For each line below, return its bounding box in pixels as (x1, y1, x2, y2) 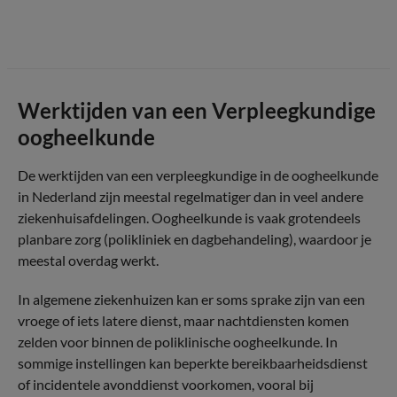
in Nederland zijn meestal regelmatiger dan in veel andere (18, 188, 363, 205)
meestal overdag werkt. (18, 252, 159, 269)
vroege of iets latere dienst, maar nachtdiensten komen (18, 312, 349, 329)
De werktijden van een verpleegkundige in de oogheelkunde (18, 167, 378, 183)
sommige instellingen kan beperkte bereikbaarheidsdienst (18, 354, 368, 371)
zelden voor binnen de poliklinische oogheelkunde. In (18, 333, 338, 350)
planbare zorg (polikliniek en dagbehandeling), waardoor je (18, 230, 371, 247)
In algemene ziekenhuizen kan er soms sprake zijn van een (18, 291, 365, 307)
